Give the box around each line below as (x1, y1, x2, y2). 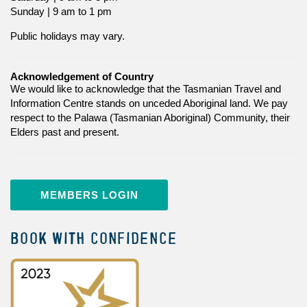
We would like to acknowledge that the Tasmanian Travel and (10, 83, 281, 95)
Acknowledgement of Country (10, 71, 153, 82)
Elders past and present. (10, 126, 119, 138)
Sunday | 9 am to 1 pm (10, 5, 112, 17)
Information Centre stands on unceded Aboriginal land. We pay (10, 97, 288, 109)
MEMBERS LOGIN (40, 189, 138, 201)
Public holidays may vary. (10, 30, 125, 42)
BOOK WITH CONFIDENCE (10, 231, 177, 248)
